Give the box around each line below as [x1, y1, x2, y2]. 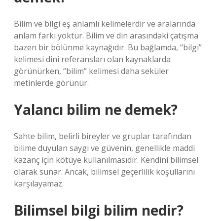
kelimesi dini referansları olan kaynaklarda [14, 54, 171, 65]
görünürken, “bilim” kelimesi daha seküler [14, 66, 169, 76]
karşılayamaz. [14, 178, 64, 189]
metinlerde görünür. [14, 77, 89, 88]
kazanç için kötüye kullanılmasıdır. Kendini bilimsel [14, 154, 198, 165]
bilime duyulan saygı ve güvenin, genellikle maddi [14, 143, 195, 153]
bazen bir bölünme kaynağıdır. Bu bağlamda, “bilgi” [14, 42, 202, 53]
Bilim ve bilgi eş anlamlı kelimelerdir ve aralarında [14, 18, 195, 29]
